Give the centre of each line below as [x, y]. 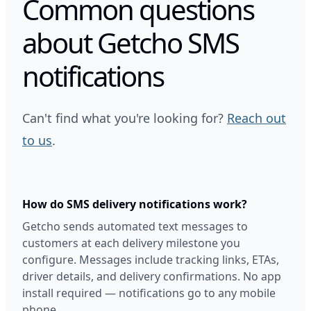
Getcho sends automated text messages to [135, 226]
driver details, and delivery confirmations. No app [152, 276]
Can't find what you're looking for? [125, 118]
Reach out [257, 118]
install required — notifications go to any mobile [149, 293]
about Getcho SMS [131, 43]
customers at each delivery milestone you [131, 243]
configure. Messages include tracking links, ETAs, [151, 260]
